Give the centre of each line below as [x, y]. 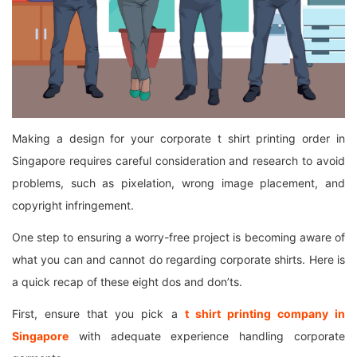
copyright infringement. [73, 205]
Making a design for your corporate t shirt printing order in [178, 138]
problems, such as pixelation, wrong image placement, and [178, 182]
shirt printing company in [267, 313]
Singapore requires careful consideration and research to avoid [178, 160]
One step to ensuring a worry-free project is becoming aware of [178, 237]
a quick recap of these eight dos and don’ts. [127, 281]
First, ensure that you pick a [98, 313]
